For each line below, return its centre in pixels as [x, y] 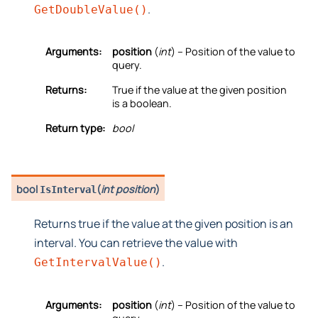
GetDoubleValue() [91, 9]
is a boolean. [142, 104]
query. [127, 65]
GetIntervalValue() [98, 262]
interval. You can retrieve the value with [136, 242]
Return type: [75, 128]
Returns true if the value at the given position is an [164, 223]
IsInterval [68, 189]
